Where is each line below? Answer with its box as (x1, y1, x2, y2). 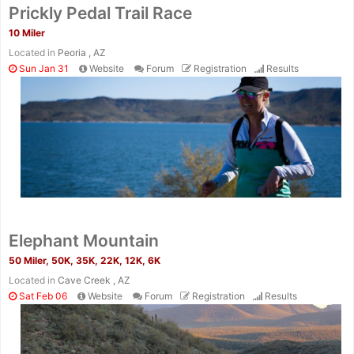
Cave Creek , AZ (58, 273, 130, 286)
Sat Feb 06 (17, 289, 67, 302)
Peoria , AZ (58, 47, 106, 59)
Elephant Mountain (9, 230, 159, 250)
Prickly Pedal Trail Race (9, 3, 192, 24)
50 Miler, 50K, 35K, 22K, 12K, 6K (9, 254, 160, 266)
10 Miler (9, 27, 45, 40)
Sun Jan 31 (17, 62, 69, 75)
